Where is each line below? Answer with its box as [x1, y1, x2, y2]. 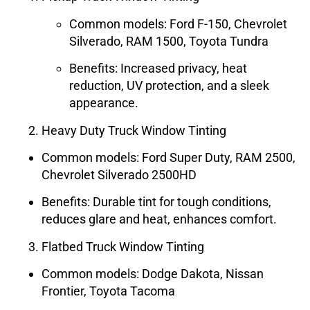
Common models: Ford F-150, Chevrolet [69, 16, 287, 31]
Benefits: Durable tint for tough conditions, [42, 194, 271, 210]
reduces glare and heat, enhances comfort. [42, 212, 277, 227]
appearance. [69, 95, 138, 111]
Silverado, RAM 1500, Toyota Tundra [69, 33, 268, 48]
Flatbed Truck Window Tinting [42, 239, 204, 254]
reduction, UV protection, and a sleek [69, 78, 269, 93]
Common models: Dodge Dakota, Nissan [42, 266, 264, 282]
